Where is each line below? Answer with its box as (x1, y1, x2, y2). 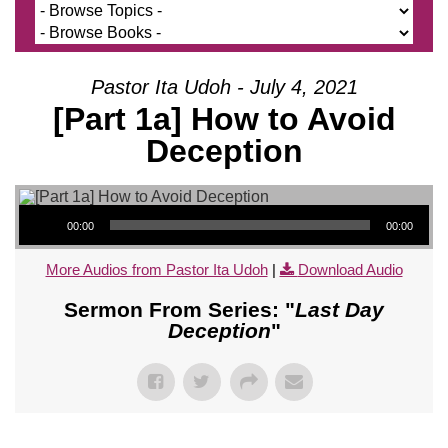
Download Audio (297, 260, 403, 278)
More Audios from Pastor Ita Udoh (45, 260, 268, 278)
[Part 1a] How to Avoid (52, 100, 396, 137)
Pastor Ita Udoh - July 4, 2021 (90, 75, 358, 98)
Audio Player (18, 193, 63, 213)
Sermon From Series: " (64, 297, 295, 321)
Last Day (295, 297, 384, 321)
